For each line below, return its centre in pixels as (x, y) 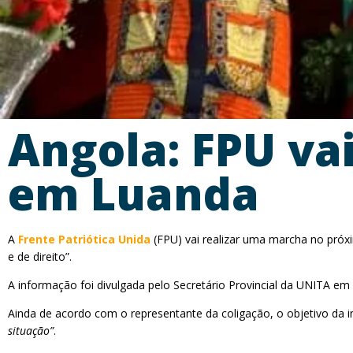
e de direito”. (40, 256)
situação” (31, 331)
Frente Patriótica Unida (84, 239)
